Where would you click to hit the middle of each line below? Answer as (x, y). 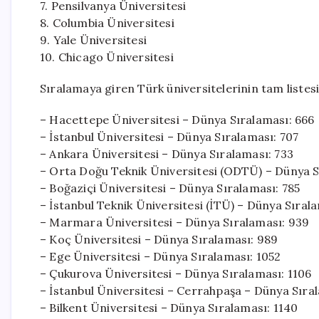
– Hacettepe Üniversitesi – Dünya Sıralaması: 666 (177, 120)
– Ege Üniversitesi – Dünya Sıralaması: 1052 (161, 256)
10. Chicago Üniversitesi (107, 57)
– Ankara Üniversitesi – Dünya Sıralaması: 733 (167, 154)
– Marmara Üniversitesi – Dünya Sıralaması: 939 (175, 222)
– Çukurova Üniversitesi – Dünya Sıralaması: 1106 (176, 273)
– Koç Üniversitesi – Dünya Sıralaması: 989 (159, 239)
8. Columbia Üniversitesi (107, 23)
